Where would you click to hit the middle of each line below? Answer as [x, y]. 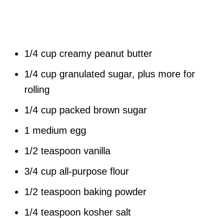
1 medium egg [55, 130]
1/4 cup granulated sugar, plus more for [110, 74]
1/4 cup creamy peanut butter [88, 54]
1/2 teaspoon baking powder [85, 192]
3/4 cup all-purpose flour [77, 171]
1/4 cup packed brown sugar [86, 110]
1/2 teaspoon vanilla [67, 151]
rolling [37, 90]
